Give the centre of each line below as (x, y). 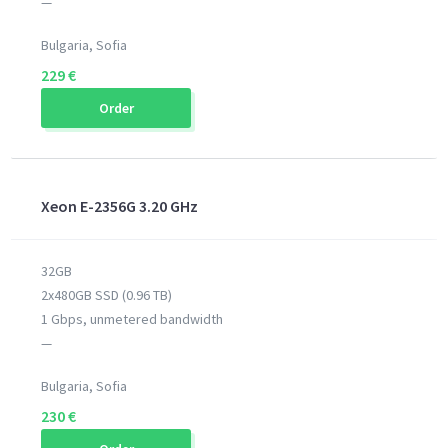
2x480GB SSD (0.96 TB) (107, 295)
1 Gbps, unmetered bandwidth (132, 319)
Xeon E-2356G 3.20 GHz (120, 206)
